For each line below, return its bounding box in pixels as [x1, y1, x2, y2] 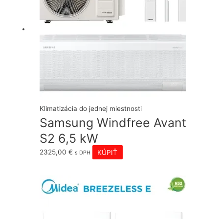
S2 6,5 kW [40, 131, 99, 146]
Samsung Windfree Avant [40, 115, 187, 131]
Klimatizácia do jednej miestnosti [40, 105, 142, 113]
